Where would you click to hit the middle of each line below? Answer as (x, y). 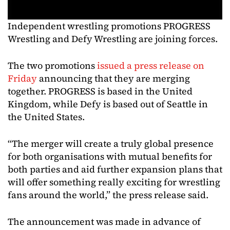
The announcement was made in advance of (104, 222)
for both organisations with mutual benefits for (110, 156)
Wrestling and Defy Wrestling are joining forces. (113, 39)
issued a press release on (151, 65)
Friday (22, 78)
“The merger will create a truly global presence (111, 143)
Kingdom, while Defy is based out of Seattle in (108, 104)
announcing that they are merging (113, 78)
